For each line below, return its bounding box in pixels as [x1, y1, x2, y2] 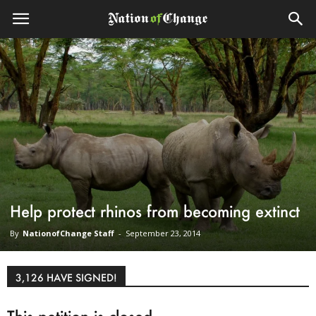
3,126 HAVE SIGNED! [16, 271, 117, 285]
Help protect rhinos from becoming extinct [10, 201, 300, 222]
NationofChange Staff [23, 228, 114, 239]
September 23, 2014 [126, 228, 200, 239]
